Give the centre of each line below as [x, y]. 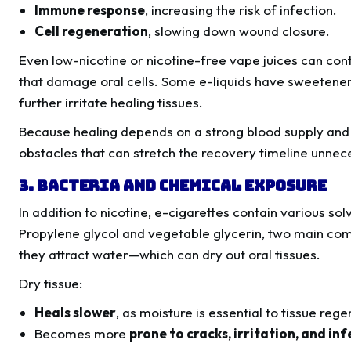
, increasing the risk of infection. [241, 10]
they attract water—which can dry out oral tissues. [170, 255]
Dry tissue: [51, 284]
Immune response [90, 10]
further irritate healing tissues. [111, 103]
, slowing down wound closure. [239, 31]
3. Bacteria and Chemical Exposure [173, 186]
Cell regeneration [92, 31]
